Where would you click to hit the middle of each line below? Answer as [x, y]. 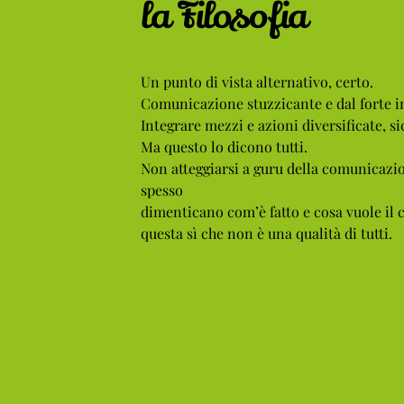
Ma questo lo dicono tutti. [224, 146]
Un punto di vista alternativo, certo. [257, 81]
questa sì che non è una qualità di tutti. [266, 233]
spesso [161, 189]
